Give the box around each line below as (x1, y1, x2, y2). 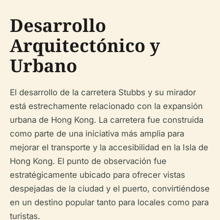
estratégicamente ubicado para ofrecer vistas (10, 169, 185, 180)
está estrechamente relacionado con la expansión (10, 101, 203, 111)
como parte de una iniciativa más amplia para (10, 128, 184, 138)
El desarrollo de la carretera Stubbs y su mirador (10, 87, 196, 97)
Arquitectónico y (10, 33, 160, 57)
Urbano (10, 53, 77, 78)
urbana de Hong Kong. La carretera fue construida (10, 114, 203, 125)
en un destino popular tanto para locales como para (10, 197, 209, 207)
